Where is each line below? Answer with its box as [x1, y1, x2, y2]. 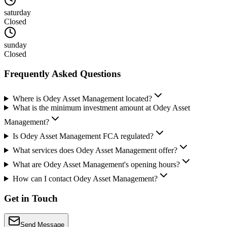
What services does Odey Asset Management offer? [12, 145, 177, 155]
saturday [4, 8, 31, 17]
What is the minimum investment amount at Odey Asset [12, 103, 190, 112]
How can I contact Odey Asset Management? [12, 174, 158, 183]
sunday [4, 41, 27, 50]
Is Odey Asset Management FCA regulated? [12, 131, 154, 140]
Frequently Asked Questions [4, 68, 121, 80]
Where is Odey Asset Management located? [12, 94, 152, 103]
